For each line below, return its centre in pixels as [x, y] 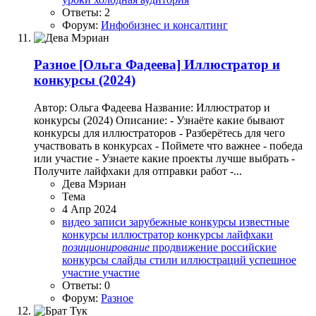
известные [264, 222]
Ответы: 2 [86, 12]
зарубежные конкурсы [184, 222]
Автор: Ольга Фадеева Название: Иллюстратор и [152, 108]
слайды [130, 260]
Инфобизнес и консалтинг [164, 25]
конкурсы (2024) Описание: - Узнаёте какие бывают [159, 121]
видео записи [96, 222]
